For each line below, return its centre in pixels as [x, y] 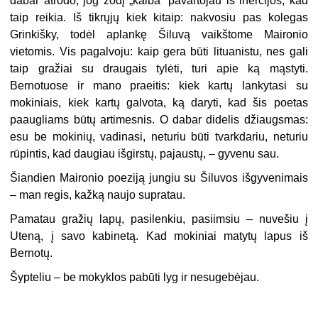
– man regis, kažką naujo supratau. [98, 195]
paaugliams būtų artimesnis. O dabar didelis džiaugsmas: [159, 120]
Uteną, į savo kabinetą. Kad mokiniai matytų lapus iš [159, 236]
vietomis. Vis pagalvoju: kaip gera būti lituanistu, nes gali [159, 52]
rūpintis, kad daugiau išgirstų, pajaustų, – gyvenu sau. [145, 154]
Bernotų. [32, 253]
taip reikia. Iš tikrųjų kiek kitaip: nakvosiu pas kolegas [159, 18]
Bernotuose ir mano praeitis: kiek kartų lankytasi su [159, 86]
